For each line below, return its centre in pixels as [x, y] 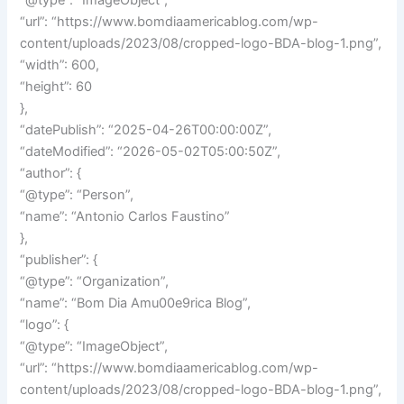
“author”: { [51, 174]
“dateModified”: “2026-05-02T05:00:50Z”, [151, 152]
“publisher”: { [59, 260]
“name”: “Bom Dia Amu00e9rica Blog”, [136, 303]
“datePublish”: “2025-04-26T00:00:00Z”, [146, 130]
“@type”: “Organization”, [95, 282]
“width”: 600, [60, 65]
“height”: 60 [56, 87]
